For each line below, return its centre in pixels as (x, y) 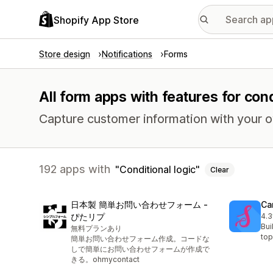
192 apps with (75, 169)
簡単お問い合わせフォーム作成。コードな (140, 239)
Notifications (127, 54)
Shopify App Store (96, 20)
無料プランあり (96, 229)
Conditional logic (158, 169)
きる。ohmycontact (105, 260)
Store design (65, 54)
